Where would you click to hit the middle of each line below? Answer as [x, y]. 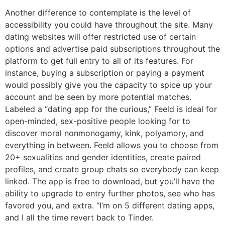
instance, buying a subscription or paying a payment [105, 73]
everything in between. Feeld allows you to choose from [112, 145]
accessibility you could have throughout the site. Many [109, 24]
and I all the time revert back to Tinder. [79, 217]
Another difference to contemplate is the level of [98, 12]
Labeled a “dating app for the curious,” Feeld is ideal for [111, 109]
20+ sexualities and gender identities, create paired [103, 157]
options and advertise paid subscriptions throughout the [113, 48]
